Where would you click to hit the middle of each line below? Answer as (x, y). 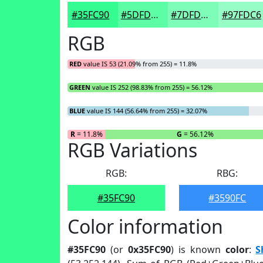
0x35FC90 (149, 249)
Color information (145, 226)
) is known (198, 249)
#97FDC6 (241, 15)
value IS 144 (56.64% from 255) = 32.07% (146, 111)
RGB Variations (132, 150)
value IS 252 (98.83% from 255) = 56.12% (151, 87)
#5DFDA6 (154, 15)
